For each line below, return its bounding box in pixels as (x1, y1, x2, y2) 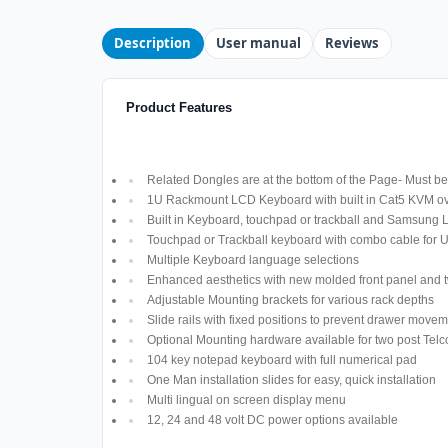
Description (114, 34, 192, 53)
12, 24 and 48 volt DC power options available (146, 413, 398, 428)
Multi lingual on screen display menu (146, 393, 346, 408)
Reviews (325, 34, 380, 53)
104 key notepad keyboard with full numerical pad (146, 353, 417, 368)
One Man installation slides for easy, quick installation (146, 373, 436, 388)
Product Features (125, 100, 232, 116)
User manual (215, 34, 301, 53)
